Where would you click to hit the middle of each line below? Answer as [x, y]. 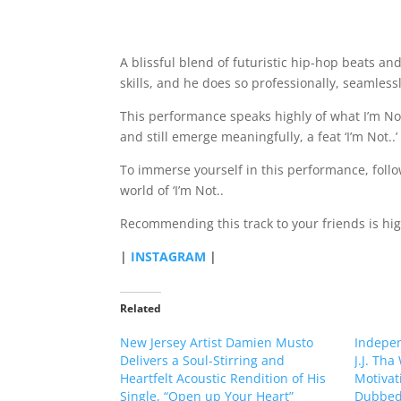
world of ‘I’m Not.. [172, 190]
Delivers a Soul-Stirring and [203, 360]
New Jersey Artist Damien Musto [217, 342]
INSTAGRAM [169, 256]
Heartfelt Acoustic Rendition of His [223, 378]
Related [141, 308]
